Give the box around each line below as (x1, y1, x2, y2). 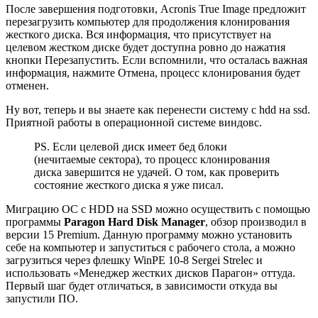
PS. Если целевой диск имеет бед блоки (34, 141, 227, 153)
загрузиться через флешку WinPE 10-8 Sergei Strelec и (6, 254, 263, 267)
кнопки (6, 54, 45, 67)
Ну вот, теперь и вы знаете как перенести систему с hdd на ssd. (6, 104, 310, 116)
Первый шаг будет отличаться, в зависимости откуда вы (6, 280, 278, 292)
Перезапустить (45, 54, 116, 67)
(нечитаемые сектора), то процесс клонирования (34, 153, 270, 166)
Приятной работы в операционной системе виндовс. (6, 116, 262, 129)
